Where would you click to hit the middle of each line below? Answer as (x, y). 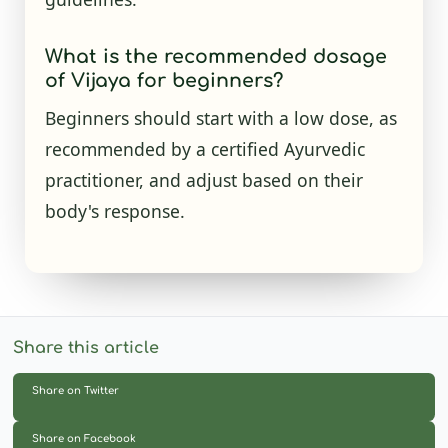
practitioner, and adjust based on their (203, 179)
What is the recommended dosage (215, 56)
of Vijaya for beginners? (163, 80)
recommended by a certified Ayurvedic (204, 148)
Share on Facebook (83, 438)
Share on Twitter (75, 390)
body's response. (114, 210)
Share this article (85, 348)
